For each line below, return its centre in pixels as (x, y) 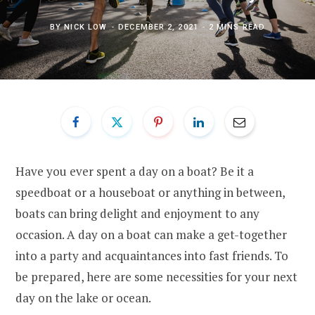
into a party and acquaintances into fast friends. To (152, 255)
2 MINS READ (237, 27)
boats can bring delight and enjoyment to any (137, 213)
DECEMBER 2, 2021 (158, 27)
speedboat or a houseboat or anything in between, (150, 192)
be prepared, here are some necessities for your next (156, 276)
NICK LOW (86, 27)
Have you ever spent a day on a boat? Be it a (135, 171)
